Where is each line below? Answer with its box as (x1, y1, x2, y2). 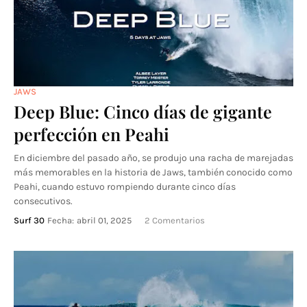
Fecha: (47, 215, 74, 225)
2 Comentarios (145, 215, 205, 225)
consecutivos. (14, 195, 73, 207)
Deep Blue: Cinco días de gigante (14, 100, 272, 123)
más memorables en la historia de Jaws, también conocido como (14, 167, 293, 178)
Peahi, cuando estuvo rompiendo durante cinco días (14, 181, 236, 193)
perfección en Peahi (14, 123, 169, 145)
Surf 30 (14, 215, 45, 225)
